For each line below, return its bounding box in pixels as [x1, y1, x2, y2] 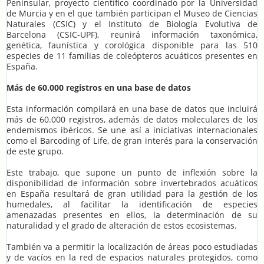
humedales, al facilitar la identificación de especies [6, 199, 258, 210]
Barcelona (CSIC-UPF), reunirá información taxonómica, [6, 29, 258, 41]
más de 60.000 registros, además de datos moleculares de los [6, 114, 258, 126]
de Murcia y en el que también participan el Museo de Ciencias [6, 8, 258, 19]
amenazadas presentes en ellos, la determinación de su [6, 209, 258, 221]
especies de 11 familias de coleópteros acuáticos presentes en [6, 50, 258, 62]
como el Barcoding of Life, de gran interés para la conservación [6, 135, 258, 147]
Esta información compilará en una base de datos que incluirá [6, 103, 258, 115]
